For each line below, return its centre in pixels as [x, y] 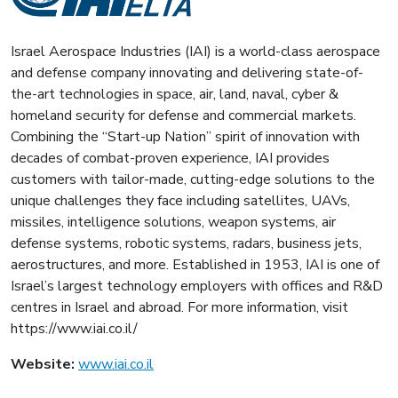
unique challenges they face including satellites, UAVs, [180, 200]
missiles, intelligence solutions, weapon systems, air [173, 222]
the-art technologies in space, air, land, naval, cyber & [175, 94]
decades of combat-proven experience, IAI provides [170, 158]
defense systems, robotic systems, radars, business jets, [186, 243]
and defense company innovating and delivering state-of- [187, 72]
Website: [44, 364]
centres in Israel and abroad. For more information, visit [179, 307]
